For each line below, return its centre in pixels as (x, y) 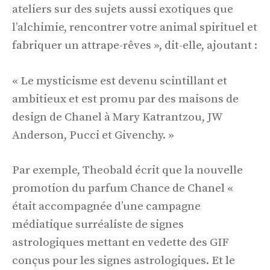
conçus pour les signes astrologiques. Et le (124, 261)
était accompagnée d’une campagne (106, 207)
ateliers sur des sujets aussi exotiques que (123, 10)
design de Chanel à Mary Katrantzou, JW (117, 117)
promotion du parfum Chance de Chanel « (123, 189)
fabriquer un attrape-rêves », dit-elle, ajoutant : (135, 46)
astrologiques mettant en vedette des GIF (121, 243)
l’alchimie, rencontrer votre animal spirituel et (135, 28)
